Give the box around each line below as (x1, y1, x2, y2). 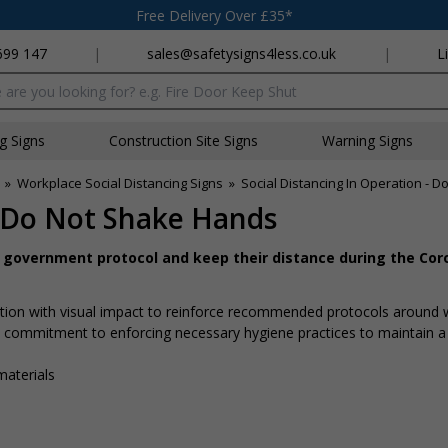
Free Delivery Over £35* (136, 5, 293, 25)
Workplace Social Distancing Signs (17, 174, 223, 192)
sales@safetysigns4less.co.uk (147, 44, 337, 63)
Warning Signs (322, 131, 413, 150)
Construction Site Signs (109, 131, 258, 150)
